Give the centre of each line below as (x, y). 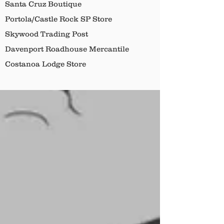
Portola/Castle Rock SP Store (58, 19)
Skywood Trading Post (46, 34)
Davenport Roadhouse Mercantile (67, 49)
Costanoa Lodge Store (45, 64)
